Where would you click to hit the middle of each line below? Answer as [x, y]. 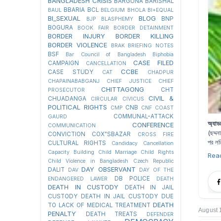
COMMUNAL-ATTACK [144, 116]
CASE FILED [153, 63]
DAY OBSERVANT [109, 169]
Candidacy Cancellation [143, 143]
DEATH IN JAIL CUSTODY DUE [127, 196]
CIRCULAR [104, 99]
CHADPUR [161, 72]
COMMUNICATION [72, 126]
